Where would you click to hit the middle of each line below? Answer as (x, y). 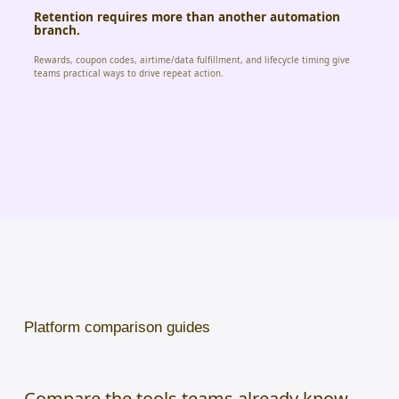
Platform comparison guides (117, 326)
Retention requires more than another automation (187, 16)
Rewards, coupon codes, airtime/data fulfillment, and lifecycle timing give (192, 60)
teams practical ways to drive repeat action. (129, 73)
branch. (57, 30)
